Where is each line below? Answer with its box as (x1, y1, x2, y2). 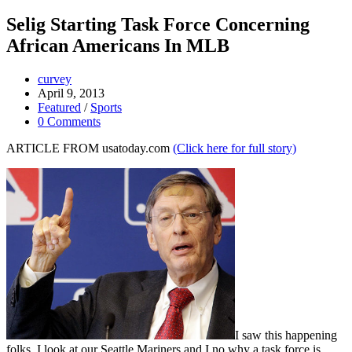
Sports (90, 100, 122, 114)
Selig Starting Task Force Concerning (6, 13, 310, 35)
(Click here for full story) (173, 141, 296, 155)
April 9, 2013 (38, 86, 104, 100)
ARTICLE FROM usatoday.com (6, 141, 173, 155)
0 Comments (38, 114, 101, 128)
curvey (38, 71, 71, 86)
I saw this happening (235, 328, 337, 342)
